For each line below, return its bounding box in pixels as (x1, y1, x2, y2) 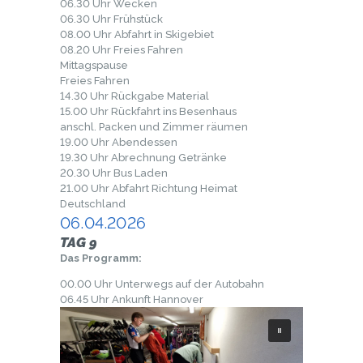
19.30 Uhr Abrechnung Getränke (60, 152, 227, 164)
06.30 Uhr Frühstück (60, 13, 163, 26)
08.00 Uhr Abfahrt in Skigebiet (60, 28, 214, 41)
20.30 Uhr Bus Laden (60, 167, 168, 180)
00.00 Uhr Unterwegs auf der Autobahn (60, 278, 264, 291)
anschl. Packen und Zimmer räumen (60, 121, 248, 134)
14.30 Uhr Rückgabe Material (60, 90, 209, 103)
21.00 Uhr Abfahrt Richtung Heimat (60, 182, 237, 195)
